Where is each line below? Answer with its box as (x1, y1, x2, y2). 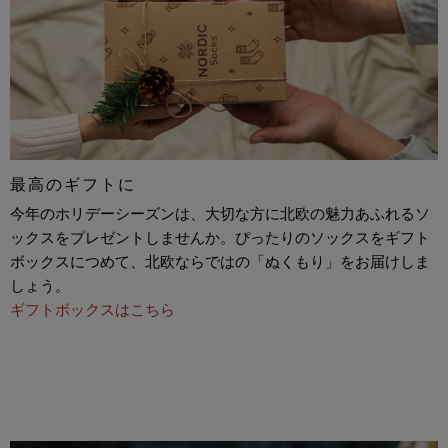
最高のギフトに (10, 175, 136, 195)
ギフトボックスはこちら (10, 299, 175, 320)
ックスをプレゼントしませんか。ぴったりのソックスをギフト (10, 227, 430, 248)
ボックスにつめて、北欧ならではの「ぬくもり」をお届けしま (10, 251, 430, 272)
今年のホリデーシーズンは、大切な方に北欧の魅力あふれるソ (10, 203, 430, 224)
